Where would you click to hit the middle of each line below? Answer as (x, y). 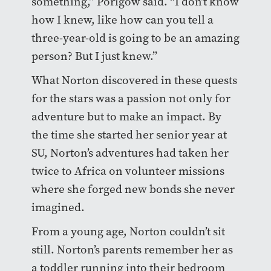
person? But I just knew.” (95, 56)
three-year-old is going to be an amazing (135, 38)
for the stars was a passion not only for (131, 98)
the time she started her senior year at (129, 134)
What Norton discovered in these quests (134, 80)
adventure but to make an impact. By (126, 116)
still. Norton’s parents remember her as (132, 249)
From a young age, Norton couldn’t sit (128, 231)
